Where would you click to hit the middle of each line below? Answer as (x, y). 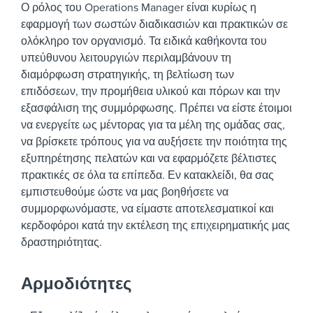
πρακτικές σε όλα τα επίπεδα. (93, 176)
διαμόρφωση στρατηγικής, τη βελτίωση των (128, 75)
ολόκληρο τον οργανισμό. (83, 42)
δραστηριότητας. (61, 243)
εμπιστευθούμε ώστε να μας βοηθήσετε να (125, 192)
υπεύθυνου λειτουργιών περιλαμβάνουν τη (126, 58)
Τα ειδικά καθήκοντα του (208, 42)
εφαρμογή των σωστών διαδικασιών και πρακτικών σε (154, 25)
